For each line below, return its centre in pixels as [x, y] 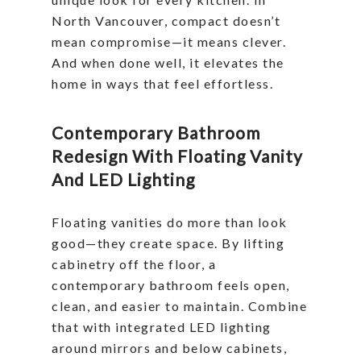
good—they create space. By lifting [168, 243]
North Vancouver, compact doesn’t [166, 21]
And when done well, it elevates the [168, 63]
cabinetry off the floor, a [134, 264]
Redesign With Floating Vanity [177, 156]
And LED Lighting [123, 180]
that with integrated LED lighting [162, 327]
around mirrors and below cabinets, [169, 348]
